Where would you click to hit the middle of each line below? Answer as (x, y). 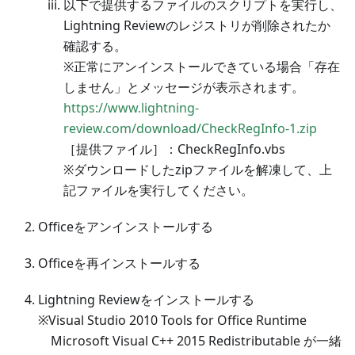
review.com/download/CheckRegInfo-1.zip (190, 128)
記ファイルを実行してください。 (158, 190)
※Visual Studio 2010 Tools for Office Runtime (172, 320)
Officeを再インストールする (119, 263)
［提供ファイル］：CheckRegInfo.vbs (174, 149)
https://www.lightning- (131, 107)
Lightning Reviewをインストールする (146, 299)
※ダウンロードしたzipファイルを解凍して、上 (198, 169)
